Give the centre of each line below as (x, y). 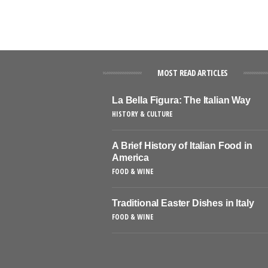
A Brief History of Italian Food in (182, 145)
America (130, 157)
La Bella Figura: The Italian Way (181, 100)
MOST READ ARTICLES (193, 72)
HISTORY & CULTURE (142, 114)
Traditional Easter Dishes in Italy (183, 203)
